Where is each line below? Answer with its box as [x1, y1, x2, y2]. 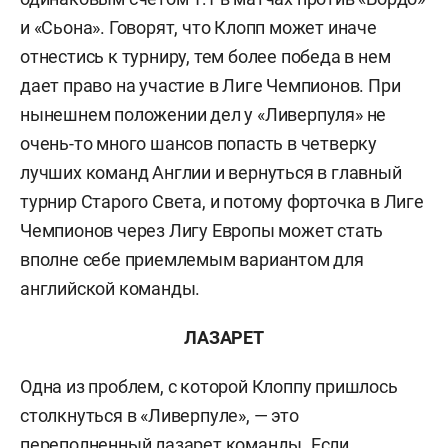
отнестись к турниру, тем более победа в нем [20, 46, 391, 67]
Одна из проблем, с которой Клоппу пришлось [20, 376, 398, 397]
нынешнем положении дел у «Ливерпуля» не [20, 104, 387, 125]
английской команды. [20, 278, 201, 299]
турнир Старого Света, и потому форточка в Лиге [20, 191, 424, 212]
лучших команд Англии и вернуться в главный [20, 162, 402, 183]
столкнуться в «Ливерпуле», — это [20, 405, 299, 426]
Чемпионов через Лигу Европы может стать [20, 220, 384, 241]
